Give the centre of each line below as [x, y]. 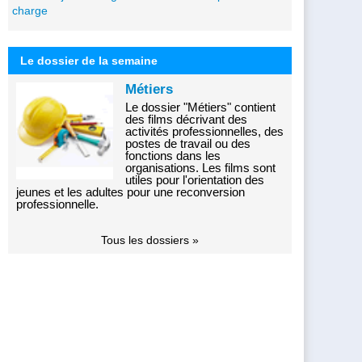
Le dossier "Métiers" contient [200, 107]
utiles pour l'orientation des [195, 179]
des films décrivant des [186, 119]
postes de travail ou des [188, 143]
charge [30, 10]
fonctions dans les [173, 155]
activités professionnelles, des [204, 131]
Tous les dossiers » [150, 240]
